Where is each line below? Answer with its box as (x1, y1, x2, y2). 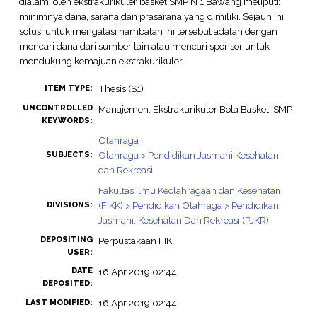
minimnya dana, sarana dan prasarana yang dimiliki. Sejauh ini (18, 10, 284, 22)
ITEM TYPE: (44, 83, 93, 93)
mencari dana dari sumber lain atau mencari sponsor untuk (18, 40, 270, 52)
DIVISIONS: (46, 200, 93, 210)
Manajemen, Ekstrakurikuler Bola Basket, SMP (98, 103, 292, 115)
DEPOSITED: (42, 279, 93, 289)
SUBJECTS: (45, 150, 93, 160)
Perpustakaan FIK (98, 235, 172, 247)
